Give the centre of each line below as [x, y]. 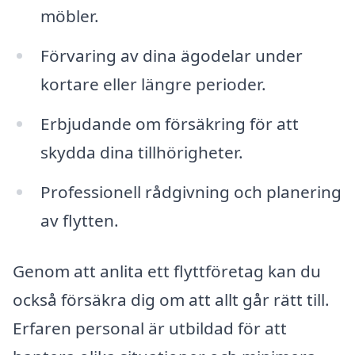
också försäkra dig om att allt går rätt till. [171, 299]
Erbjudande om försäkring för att [169, 124]
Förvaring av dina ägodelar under [171, 56]
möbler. [69, 16]
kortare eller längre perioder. [153, 84]
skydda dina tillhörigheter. [141, 153]
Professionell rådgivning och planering [191, 191]
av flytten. [79, 220]
